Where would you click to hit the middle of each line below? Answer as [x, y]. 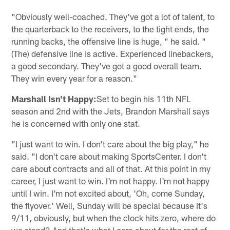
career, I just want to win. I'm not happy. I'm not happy [111, 180]
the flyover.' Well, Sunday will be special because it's [110, 205]
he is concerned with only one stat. [76, 123]
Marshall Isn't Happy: [54, 98]
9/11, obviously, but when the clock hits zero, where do [114, 217]
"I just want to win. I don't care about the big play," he [110, 143]
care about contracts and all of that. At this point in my [111, 168]
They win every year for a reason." [74, 78]
